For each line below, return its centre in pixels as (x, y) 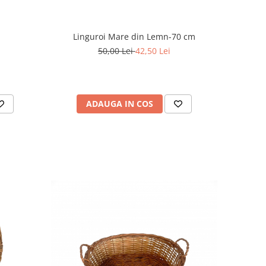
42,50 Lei (153, 51)
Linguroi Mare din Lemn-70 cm (134, 37)
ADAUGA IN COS (119, 104)
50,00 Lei (116, 51)
